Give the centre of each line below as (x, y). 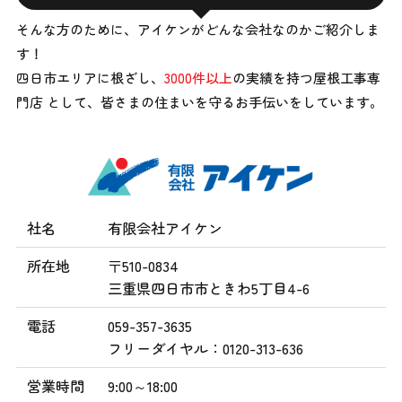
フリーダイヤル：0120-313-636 (205, 348)
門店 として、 (58, 102)
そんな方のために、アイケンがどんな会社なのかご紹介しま (197, 30)
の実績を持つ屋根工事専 (306, 78)
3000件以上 (198, 78)
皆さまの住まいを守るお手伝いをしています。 (241, 102)
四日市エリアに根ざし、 (90, 78)
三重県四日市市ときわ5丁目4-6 (209, 288)
